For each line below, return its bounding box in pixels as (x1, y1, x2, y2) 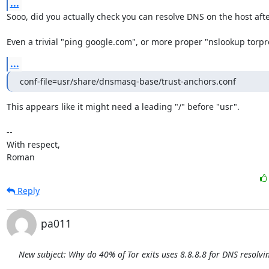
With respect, (6, 139, 60, 150)
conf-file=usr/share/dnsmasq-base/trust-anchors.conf (19, 76, 236, 87)
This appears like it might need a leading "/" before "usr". (6, 101, 240, 112)
